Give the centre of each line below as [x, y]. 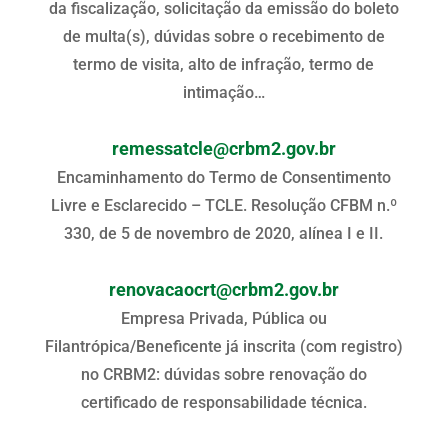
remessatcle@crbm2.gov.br [223, 148]
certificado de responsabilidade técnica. [223, 402]
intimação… [223, 92]
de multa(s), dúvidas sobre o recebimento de [223, 36]
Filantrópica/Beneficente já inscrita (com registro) [223, 346]
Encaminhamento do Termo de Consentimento [223, 177]
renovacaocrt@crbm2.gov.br [223, 289]
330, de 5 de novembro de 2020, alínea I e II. [224, 233]
